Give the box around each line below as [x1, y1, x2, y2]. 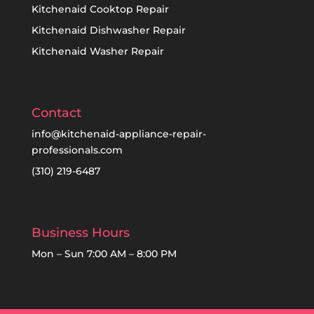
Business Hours [31, 224, 130, 240]
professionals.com [31, 143, 123, 156]
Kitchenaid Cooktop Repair [31, 2, 169, 15]
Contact [31, 104, 81, 121]
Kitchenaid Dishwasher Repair [31, 23, 186, 36]
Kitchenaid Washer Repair [31, 44, 164, 57]
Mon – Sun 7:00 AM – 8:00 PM [31, 247, 177, 260]
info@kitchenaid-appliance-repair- [31, 127, 206, 140]
